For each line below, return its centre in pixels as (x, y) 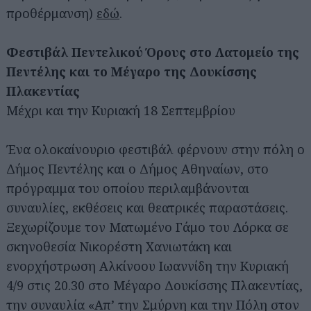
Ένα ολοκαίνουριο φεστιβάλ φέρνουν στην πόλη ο (155, 150)
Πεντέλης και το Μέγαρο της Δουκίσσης (132, 72)
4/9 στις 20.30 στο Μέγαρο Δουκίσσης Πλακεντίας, (154, 286)
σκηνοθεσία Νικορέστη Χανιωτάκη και (119, 247)
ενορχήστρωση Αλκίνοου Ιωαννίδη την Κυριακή (148, 266)
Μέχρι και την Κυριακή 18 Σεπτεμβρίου (121, 111)
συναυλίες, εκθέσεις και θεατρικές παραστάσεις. (147, 208)
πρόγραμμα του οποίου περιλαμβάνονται (128, 188)
